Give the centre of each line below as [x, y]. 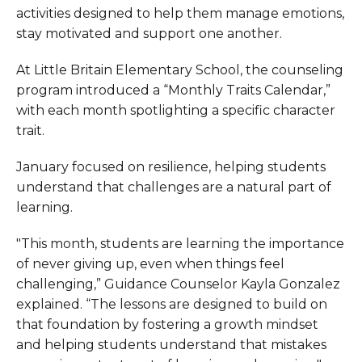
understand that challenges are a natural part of [174, 187]
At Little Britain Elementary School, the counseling [180, 70]
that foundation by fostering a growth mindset [167, 324]
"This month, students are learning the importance [180, 244]
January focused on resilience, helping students [171, 167]
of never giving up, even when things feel [150, 264]
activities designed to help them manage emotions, [180, 13]
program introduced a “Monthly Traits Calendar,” [173, 90]
